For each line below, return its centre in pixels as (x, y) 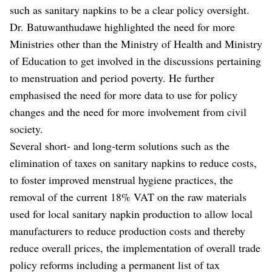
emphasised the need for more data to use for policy (124, 95)
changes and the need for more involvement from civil (128, 112)
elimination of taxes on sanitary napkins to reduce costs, (133, 163)
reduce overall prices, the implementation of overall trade (135, 248)
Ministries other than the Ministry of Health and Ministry (136, 44)
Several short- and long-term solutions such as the (120, 146)
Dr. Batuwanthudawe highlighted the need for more (122, 27)
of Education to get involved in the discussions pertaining (135, 61)
